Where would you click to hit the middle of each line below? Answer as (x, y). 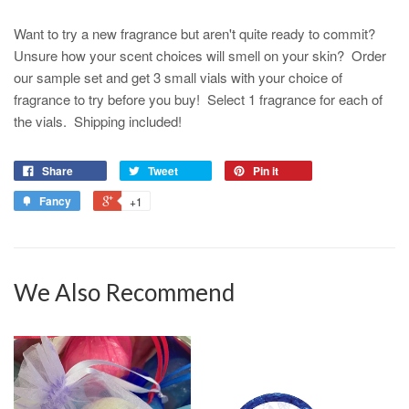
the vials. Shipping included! (98, 121)
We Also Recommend (124, 292)
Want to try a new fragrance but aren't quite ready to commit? (196, 33)
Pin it (266, 170)
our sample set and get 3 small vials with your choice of (178, 77)
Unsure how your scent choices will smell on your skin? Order (200, 55)
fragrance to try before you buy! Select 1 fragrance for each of (198, 99)
